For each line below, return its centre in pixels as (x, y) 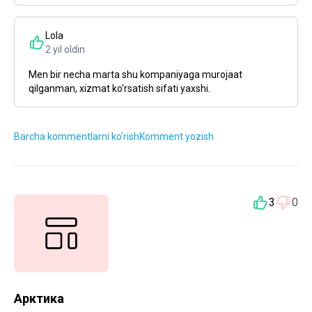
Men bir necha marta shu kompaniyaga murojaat (135, 75)
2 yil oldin (65, 49)
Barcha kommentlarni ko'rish (77, 136)
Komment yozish (177, 136)
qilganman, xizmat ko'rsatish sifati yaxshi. (119, 88)
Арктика (39, 298)
